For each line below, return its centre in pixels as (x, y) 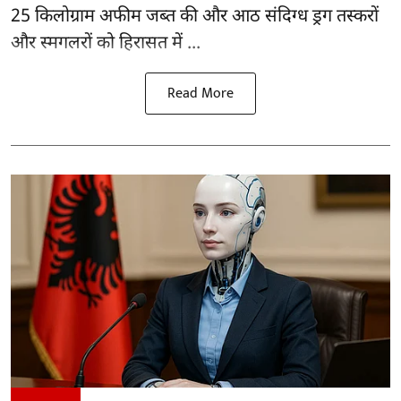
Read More (200, 93)
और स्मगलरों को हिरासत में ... (106, 43)
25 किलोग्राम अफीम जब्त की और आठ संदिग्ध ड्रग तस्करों (195, 17)
